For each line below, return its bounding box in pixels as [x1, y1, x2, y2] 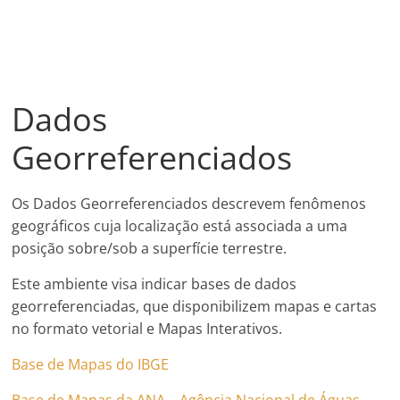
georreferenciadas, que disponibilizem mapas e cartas [12, 296, 378, 316]
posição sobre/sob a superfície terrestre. [12, 237, 287, 258]
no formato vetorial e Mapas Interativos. [12, 318, 283, 338]
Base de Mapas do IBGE [12, 354, 170, 374]
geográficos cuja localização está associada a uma [12, 215, 348, 236]
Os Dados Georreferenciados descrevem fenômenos [12, 193, 367, 213]
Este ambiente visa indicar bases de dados [12, 273, 297, 294]
